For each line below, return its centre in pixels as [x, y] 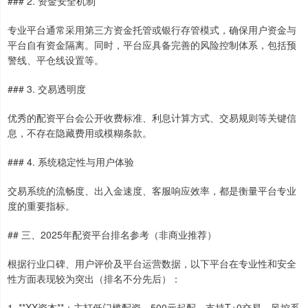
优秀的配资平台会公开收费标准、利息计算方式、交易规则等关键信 [152, 118]
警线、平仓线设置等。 [56, 60]
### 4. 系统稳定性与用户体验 [71, 162]
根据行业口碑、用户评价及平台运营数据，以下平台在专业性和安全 [152, 264]
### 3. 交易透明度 [47, 89]
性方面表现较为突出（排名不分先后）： [94, 279]
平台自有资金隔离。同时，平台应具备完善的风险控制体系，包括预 [152, 45]
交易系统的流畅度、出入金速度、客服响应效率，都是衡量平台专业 [152, 191]
